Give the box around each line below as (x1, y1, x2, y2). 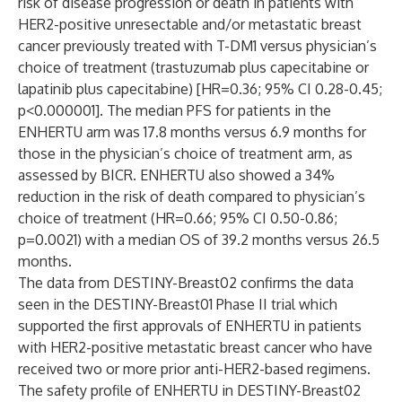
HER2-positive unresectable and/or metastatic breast (18, 15, 362, 33)
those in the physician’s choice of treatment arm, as (18, 144, 353, 162)
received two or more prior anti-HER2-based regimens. (18, 360, 371, 378)
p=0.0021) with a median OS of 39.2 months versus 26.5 (18, 231, 380, 249)
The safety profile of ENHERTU (18, 381, 218, 399)
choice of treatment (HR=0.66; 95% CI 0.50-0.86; (18, 209, 337, 227)
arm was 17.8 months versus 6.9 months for (86, 123, 366, 141)
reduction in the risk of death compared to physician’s (18, 188, 365, 205)
